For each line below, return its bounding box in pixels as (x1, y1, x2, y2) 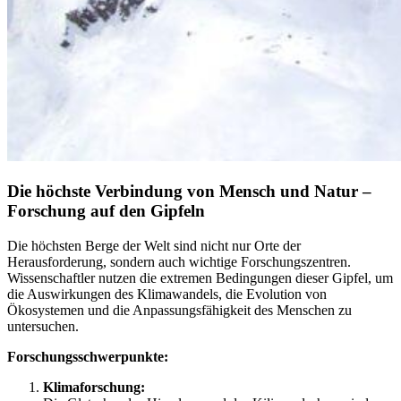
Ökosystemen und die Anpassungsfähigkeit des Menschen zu (7, 303, 352, 319)
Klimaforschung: (43, 380, 145, 396)
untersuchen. (7, 319, 79, 335)
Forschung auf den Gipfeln (7, 201, 205, 221)
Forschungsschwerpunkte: (7, 349, 168, 365)
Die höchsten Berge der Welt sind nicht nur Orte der (7, 238, 301, 254)
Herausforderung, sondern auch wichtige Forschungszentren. (7, 254, 351, 270)
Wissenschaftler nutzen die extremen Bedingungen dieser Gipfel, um (7, 270, 393, 286)
